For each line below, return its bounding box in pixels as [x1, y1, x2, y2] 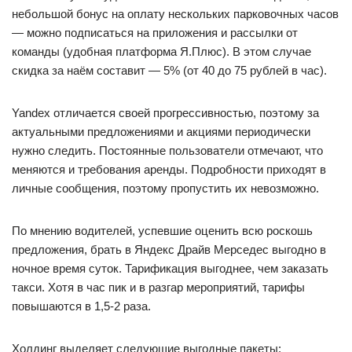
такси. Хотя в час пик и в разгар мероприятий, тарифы [12, 280, 305, 294]
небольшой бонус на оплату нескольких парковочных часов [12, 7, 339, 20]
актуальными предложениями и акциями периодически [12, 125, 310, 138]
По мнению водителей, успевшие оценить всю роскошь [12, 224, 313, 237]
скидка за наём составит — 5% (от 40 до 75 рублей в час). [12, 64, 327, 77]
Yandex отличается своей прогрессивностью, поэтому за [12, 106, 319, 119]
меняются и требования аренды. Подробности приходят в [12, 163, 326, 176]
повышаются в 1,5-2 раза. [12, 299, 151, 313]
